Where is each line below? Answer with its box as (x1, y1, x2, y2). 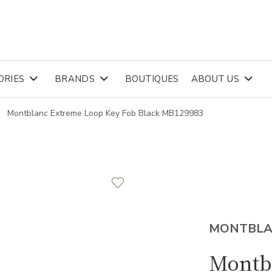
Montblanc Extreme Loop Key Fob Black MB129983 (7, 107, 203, 119)
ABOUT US (191, 73, 240, 85)
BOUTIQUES (124, 73, 179, 85)
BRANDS (55, 73, 95, 85)
